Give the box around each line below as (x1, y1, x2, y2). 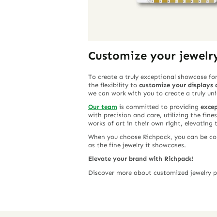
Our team (88, 103, 117, 110)
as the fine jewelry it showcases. (88, 141, 186, 149)
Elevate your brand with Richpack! (88, 155, 193, 163)
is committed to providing (117, 103, 199, 110)
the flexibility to (88, 81, 139, 89)
